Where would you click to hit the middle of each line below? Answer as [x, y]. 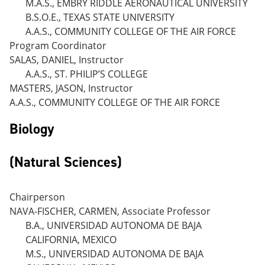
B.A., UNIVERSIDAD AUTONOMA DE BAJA [114, 225]
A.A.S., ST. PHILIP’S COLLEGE [87, 74]
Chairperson [37, 197]
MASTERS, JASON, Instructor [71, 88]
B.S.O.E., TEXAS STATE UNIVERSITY [100, 17]
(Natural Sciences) [66, 162]
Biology [32, 129]
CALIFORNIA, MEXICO [71, 240]
